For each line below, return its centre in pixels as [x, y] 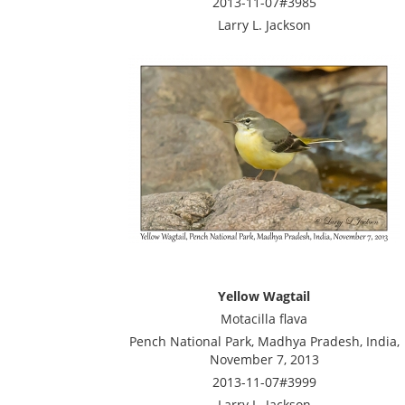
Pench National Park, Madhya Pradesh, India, [264, 341]
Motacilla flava [264, 319]
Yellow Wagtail [264, 296]
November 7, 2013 [264, 359]
